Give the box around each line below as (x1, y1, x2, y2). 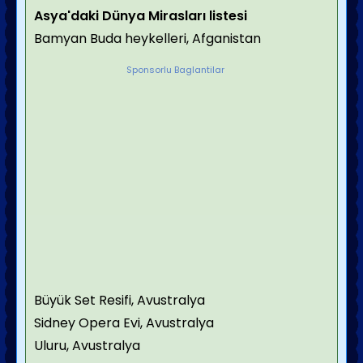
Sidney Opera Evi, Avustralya (34, 314, 214, 332)
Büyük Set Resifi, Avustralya (34, 291, 205, 310)
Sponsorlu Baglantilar (126, 63, 224, 76)
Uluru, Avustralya (34, 336, 140, 355)
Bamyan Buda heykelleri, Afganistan (34, 29, 261, 48)
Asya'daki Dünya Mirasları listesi (34, 6, 247, 25)
